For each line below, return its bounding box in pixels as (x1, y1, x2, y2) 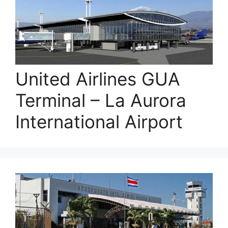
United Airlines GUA (15, 68, 180, 90)
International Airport (15, 110, 183, 132)
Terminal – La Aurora (15, 89, 186, 111)
